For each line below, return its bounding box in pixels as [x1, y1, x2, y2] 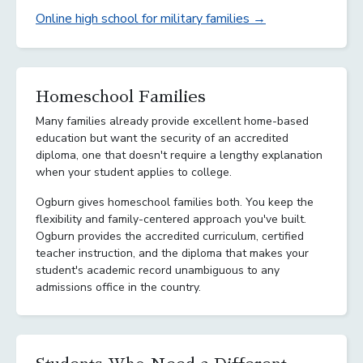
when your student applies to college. [36, 164, 232, 180]
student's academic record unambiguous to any [36, 262, 280, 278]
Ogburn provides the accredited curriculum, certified [36, 228, 304, 244]
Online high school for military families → [36, 9, 266, 28]
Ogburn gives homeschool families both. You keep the [36, 194, 314, 210]
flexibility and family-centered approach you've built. [36, 211, 306, 227]
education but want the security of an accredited [36, 130, 288, 146]
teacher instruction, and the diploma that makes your [36, 245, 309, 261]
